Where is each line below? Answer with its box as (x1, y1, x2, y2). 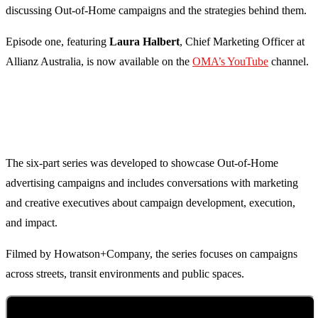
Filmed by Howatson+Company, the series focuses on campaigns (6, 248, 297, 261)
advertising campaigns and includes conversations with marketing (6, 177, 298, 190)
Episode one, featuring (6, 35, 109, 48)
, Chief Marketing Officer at (180, 35, 305, 48)
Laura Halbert (109, 35, 180, 48)
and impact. (6, 216, 57, 229)
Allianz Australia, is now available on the (6, 55, 192, 68)
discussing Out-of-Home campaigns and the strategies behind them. (6, 4, 307, 17)
